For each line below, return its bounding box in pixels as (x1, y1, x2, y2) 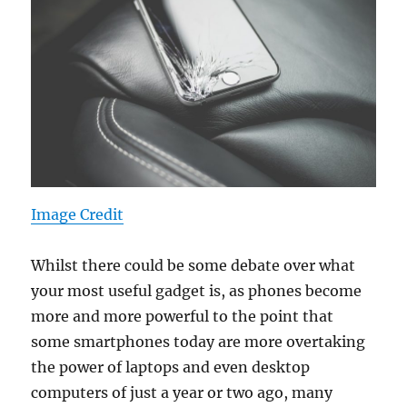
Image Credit (31, 204, 124, 223)
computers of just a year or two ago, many (31, 382, 333, 402)
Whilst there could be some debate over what (31, 255, 356, 274)
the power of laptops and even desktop (31, 357, 311, 376)
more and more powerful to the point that (31, 306, 334, 325)
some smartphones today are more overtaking (31, 332, 366, 351)
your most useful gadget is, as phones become (31, 281, 362, 300)
